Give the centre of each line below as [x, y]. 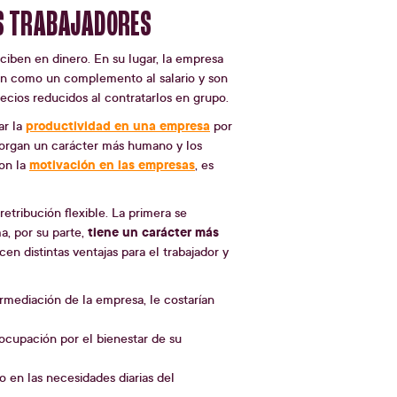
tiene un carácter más [153, 232]
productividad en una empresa [118, 126]
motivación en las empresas [112, 165]
